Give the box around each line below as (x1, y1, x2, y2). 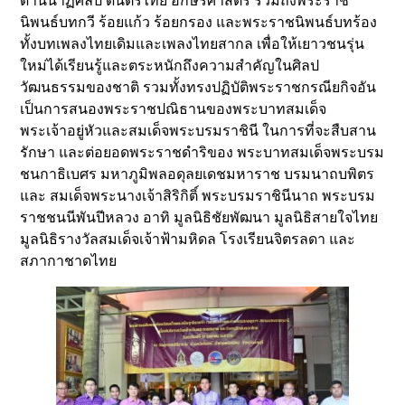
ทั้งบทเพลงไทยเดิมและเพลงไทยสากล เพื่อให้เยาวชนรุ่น (20, 35, 365, 53)
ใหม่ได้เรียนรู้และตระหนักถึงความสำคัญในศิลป (20, 57, 320, 75)
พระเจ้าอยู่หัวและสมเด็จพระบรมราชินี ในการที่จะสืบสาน (20, 122, 377, 140)
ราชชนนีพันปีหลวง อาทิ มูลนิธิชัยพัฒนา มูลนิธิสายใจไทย (20, 209, 379, 227)
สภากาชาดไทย (20, 252, 118, 270)
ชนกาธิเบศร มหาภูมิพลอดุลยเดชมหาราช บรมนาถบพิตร (20, 165, 375, 184)
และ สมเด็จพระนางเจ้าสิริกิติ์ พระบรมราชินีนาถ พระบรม (20, 187, 376, 205)
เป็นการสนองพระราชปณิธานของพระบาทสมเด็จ (20, 100, 327, 118)
